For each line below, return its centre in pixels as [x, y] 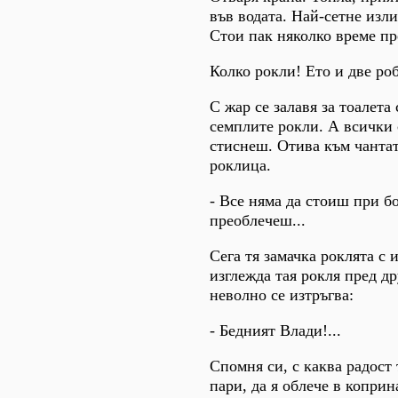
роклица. [240, 165]
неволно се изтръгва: [282, 295]
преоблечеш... [258, 220]
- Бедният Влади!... [275, 330]
